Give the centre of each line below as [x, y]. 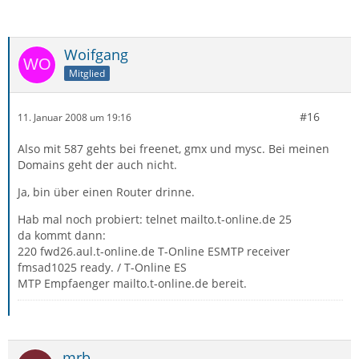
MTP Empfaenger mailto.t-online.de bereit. [132, 283]
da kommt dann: [62, 235]
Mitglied [87, 73]
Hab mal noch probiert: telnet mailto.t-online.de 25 [155, 219]
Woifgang [96, 54]
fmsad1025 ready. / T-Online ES [102, 267]
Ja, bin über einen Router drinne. [106, 192]
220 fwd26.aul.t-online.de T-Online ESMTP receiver [154, 251]
